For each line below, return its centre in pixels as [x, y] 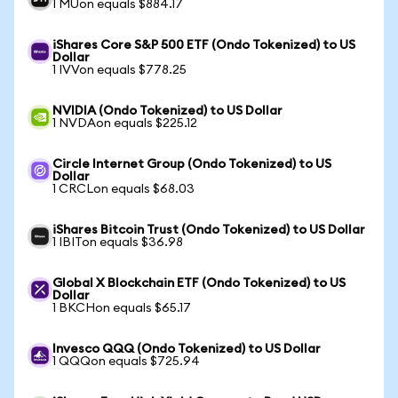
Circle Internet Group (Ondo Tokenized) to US [192, 164]
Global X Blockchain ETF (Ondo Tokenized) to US [199, 283]
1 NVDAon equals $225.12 [125, 123]
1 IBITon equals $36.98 [118, 243]
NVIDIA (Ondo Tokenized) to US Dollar [167, 111]
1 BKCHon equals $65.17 [122, 308]
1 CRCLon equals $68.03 [123, 189]
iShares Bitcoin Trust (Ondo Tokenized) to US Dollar [209, 230]
